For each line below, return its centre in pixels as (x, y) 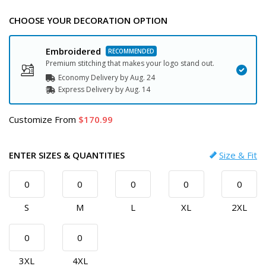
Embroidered (73, 51)
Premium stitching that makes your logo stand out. (130, 63)
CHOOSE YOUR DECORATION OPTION (88, 20)
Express (72, 89)
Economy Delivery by (94, 77)
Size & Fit (238, 155)
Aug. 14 (138, 89)
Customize (31, 119)
